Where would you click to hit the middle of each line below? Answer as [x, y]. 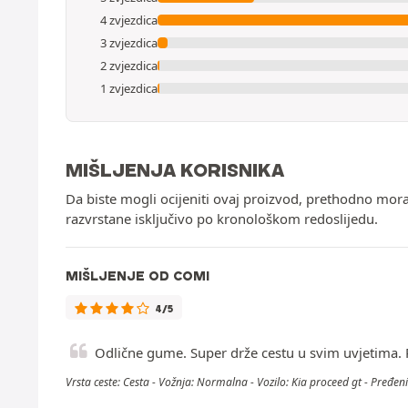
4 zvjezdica [129, 20]
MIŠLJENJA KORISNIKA [175, 169]
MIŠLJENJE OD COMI [138, 275]
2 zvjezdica [129, 65]
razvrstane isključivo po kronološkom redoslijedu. [222, 218]
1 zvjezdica [129, 88]
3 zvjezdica [129, 42]
